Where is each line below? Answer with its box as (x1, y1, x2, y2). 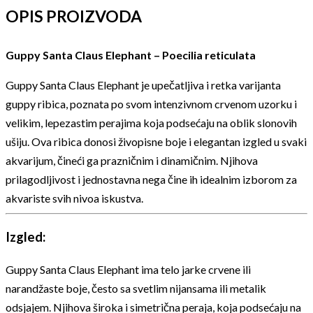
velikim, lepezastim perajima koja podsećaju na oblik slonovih (6, 116, 297, 130)
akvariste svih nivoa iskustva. (6, 191, 143, 205)
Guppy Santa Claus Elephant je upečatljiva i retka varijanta (6, 78, 281, 92)
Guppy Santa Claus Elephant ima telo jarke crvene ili (6, 262, 251, 276)
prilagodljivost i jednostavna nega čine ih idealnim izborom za (6, 173, 297, 187)
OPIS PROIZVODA (6, 7, 142, 27)
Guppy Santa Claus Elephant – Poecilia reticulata (6, 48, 256, 62)
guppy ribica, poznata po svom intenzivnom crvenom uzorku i (6, 97, 297, 111)
